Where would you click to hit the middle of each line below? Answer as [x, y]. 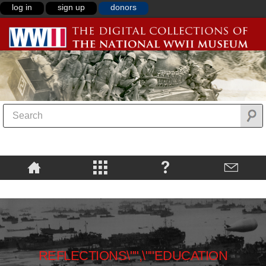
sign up [71, 7]
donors [123, 7]
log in [22, 7]
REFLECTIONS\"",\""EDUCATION [133, 256]
